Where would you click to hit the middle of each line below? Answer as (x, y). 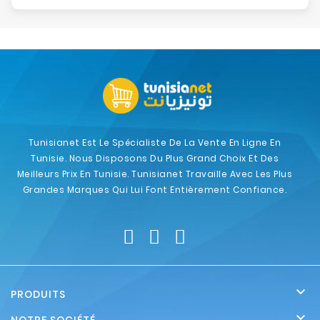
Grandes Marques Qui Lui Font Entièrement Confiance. (155, 190)
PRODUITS (38, 294)
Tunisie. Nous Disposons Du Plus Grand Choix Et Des (155, 158)
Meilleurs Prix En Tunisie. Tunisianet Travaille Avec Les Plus (155, 174)
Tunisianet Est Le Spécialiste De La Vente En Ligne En (155, 142)
